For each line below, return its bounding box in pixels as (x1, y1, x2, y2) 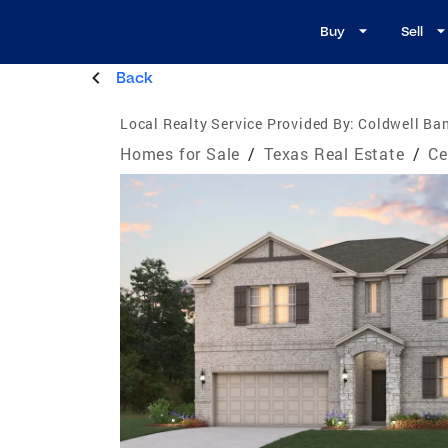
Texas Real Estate (264, 142, 405, 164)
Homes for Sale (120, 142, 241, 164)
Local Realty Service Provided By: (120, 113, 355, 133)
